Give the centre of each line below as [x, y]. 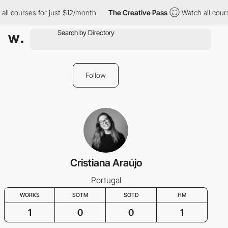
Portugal [106, 180]
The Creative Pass [135, 12]
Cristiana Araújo [106, 163]
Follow [96, 75]
